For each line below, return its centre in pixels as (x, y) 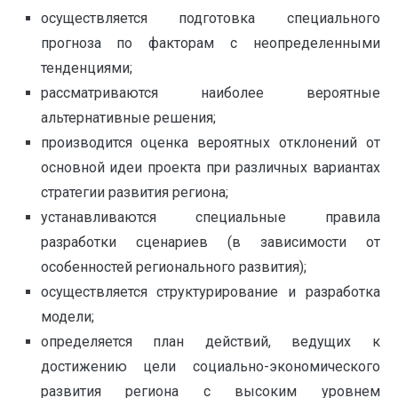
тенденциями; (86, 68)
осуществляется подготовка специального (210, 18)
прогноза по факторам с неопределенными (210, 43)
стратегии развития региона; (134, 192)
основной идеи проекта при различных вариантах (210, 167)
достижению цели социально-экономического (210, 366)
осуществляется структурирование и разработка (210, 291)
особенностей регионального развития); (173, 267)
